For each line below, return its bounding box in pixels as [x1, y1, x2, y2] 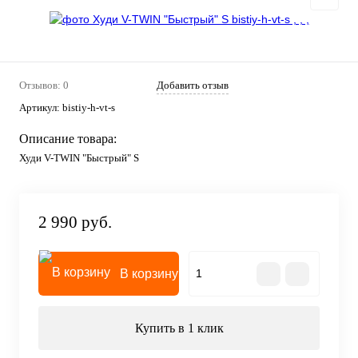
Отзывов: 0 [19, 78, 69, 91]
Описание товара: [19, 131, 117, 145]
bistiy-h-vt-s [62, 101, 115, 113]
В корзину [120, 267, 178, 281]
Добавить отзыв [157, 78, 229, 91]
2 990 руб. [38, 213, 112, 233]
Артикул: [19, 101, 62, 113]
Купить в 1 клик [134, 321, 224, 336]
